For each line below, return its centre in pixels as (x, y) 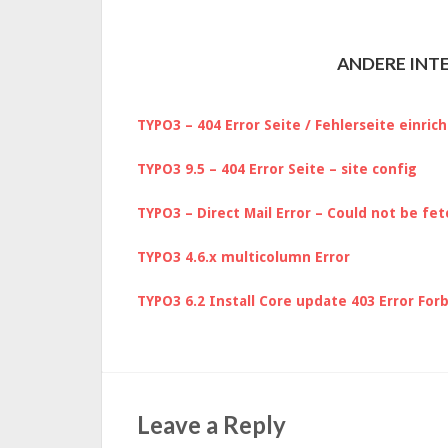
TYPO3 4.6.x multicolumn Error (243, 257)
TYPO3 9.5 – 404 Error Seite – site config (277, 169)
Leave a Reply (211, 424)
